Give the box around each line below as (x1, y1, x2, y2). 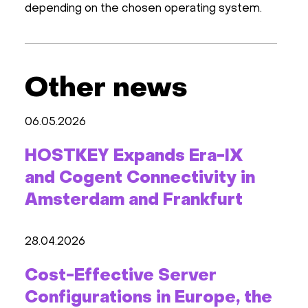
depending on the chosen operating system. (25, 3, 262, 14)
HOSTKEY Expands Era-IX (25, 148, 243, 165)
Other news (25, 75, 187, 102)
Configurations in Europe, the (25, 289, 272, 307)
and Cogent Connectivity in (25, 170, 255, 187)
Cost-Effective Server (25, 267, 217, 285)
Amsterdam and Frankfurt (25, 192, 243, 209)
